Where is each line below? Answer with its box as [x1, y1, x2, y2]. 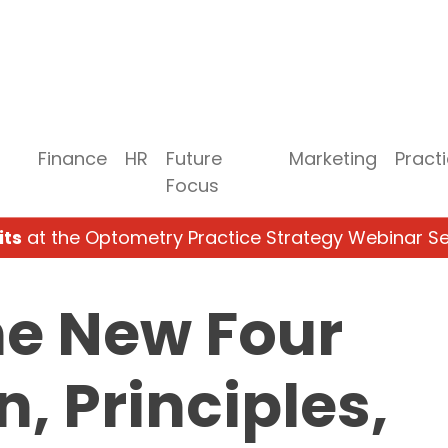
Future [166, 145, 223, 171]
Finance [38, 145, 108, 171]
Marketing [288, 145, 377, 171]
